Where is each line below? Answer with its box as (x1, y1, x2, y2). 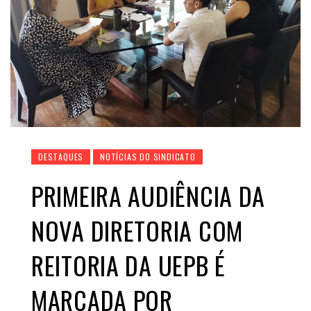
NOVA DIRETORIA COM (31, 212, 243, 249)
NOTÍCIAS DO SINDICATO (100, 151, 196, 163)
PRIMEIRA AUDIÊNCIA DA (31, 177, 266, 215)
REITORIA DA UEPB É (31, 246, 226, 284)
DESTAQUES (38, 151, 84, 163)
